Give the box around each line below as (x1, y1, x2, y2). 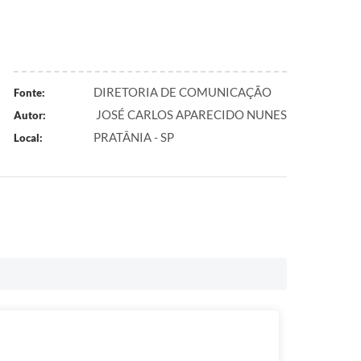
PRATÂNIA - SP (93, 130, 174, 144)
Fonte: (13, 86, 45, 99)
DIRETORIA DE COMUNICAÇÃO (93, 85, 272, 99)
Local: (13, 131, 43, 144)
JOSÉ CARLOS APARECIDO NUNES (93, 107, 287, 122)
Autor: (13, 109, 46, 122)
